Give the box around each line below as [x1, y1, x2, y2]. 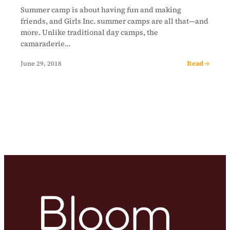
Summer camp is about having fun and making [21, 5, 181, 15]
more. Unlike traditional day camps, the [21, 27, 158, 38]
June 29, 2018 [21, 59, 62, 68]
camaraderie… [21, 39, 71, 49]
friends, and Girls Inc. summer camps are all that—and [21, 16, 208, 27]
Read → [187, 59, 209, 68]
